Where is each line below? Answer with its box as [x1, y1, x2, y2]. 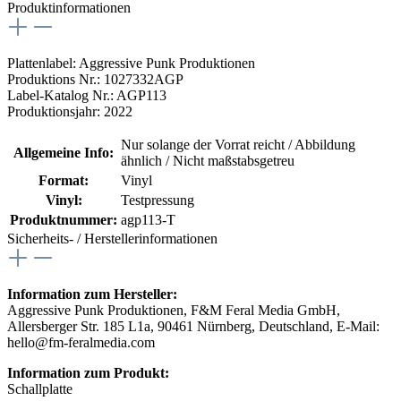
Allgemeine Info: [13, 144, 114, 160]
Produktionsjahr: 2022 [7, 103, 132, 119]
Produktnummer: [10, 211, 117, 227]
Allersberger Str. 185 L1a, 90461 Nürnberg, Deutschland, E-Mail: [7, 318, 380, 334]
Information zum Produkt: [7, 364, 169, 380]
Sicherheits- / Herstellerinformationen [7, 230, 218, 246]
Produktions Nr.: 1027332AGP [7, 71, 183, 87]
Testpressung [121, 192, 194, 208]
